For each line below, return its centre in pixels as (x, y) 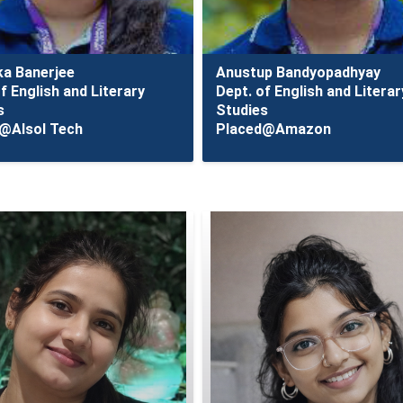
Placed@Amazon (274, 129)
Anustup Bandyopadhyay (299, 72)
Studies (242, 110)
